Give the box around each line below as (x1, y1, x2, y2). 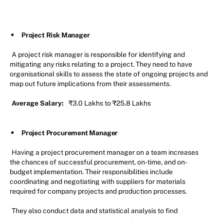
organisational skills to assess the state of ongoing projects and (10, 70, 208, 78)
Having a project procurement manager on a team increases (12, 148, 199, 156)
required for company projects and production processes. (10, 187, 188, 195)
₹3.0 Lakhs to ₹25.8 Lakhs (66, 99, 151, 107)
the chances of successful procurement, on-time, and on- (10, 158, 187, 166)
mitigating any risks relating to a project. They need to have (10, 60, 192, 68)
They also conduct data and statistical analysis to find (12, 206, 178, 215)
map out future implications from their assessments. (10, 79, 172, 88)
